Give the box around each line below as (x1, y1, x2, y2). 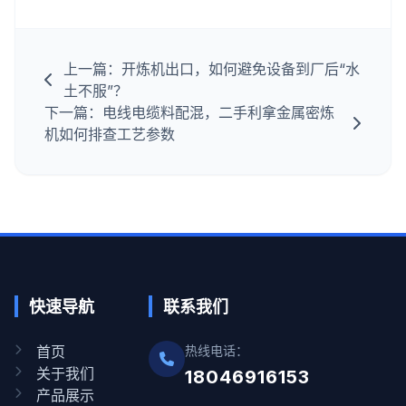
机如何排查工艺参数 (44, 124, 175, 143)
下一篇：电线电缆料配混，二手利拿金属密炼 (44, 102, 334, 121)
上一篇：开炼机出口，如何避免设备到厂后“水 (63, 59, 361, 78)
